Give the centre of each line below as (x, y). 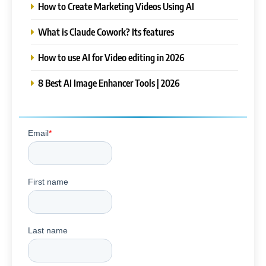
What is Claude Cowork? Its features (106, 31)
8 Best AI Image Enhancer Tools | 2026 (109, 83)
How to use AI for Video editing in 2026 (111, 57)
